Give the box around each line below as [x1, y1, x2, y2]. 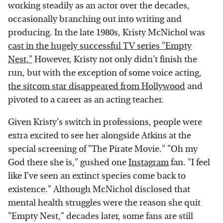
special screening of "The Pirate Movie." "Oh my [8, 144, 198, 155]
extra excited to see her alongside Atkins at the [8, 130, 191, 141]
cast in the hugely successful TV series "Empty [8, 41, 192, 52]
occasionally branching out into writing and [8, 14, 182, 25]
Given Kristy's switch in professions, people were [8, 117, 202, 128]
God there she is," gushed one [8, 157, 128, 168]
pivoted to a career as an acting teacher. [8, 95, 164, 106]
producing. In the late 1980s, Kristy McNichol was [8, 27, 205, 38]
